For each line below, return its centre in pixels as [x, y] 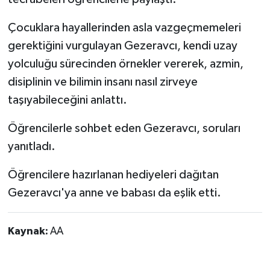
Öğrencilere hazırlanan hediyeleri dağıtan [113, 175]
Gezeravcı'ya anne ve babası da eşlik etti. [114, 193]
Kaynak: [29, 232]
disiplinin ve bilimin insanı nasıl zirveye [102, 82]
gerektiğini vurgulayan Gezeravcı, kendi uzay [122, 46]
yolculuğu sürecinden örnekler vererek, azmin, [125, 64]
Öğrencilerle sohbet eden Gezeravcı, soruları [124, 129]
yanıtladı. [31, 147]
